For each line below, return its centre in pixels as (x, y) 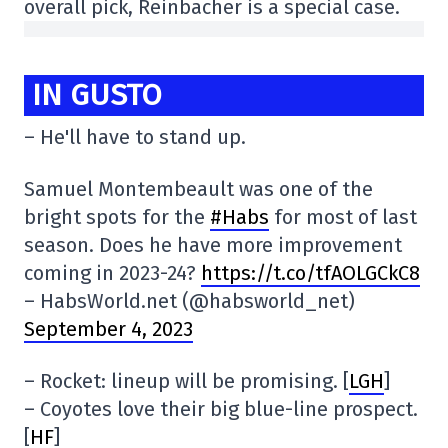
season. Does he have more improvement (213, 244)
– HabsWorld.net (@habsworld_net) (189, 300)
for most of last (343, 216)
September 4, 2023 (108, 328)
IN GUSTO (97, 95)
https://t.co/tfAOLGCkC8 (310, 272)
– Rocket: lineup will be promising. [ (186, 380)
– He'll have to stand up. (135, 136)
